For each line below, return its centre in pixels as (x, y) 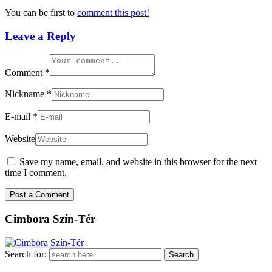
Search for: (26, 254)
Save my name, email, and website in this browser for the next (138, 162)
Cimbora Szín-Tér (50, 219)
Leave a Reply (40, 36)
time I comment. (36, 173)
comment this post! (113, 12)
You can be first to (41, 12)
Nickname (26, 94)
